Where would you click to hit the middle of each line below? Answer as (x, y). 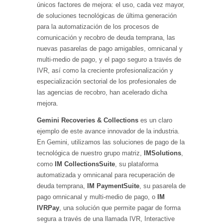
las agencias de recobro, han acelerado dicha (102, 92)
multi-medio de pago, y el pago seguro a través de (109, 59)
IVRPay (48, 208)
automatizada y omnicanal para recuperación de (106, 175)
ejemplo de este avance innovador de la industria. (108, 131)
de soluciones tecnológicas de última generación (107, 16)
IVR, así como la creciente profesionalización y (105, 70)
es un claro (155, 120)
